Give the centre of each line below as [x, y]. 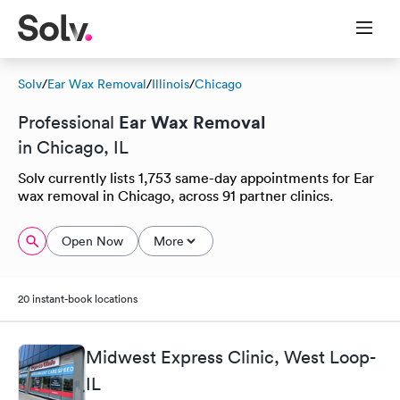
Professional [68, 122]
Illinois [171, 84]
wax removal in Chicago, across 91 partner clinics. [175, 196]
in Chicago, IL [73, 147]
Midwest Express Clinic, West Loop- [230, 357]
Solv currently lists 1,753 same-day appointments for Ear [196, 178]
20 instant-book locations [78, 299]
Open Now [92, 241]
